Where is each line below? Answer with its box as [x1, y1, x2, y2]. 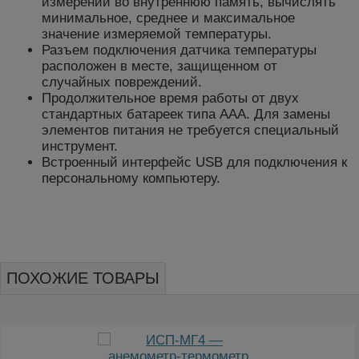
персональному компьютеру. [42, 171, 220, 187]
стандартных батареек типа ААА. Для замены [42, 107, 330, 123]
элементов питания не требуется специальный [42, 123, 339, 139]
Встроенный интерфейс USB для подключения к [42, 155, 347, 171]
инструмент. [42, 139, 118, 155]
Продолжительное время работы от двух [42, 91, 299, 107]
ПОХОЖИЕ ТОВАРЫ [6, 268, 159, 287]
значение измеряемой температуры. [42, 26, 272, 42]
